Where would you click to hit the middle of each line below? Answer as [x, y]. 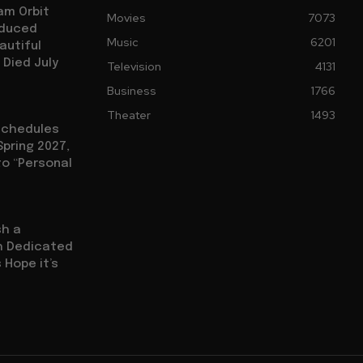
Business [132, 91]
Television [134, 67]
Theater [129, 115]
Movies [126, 18]
